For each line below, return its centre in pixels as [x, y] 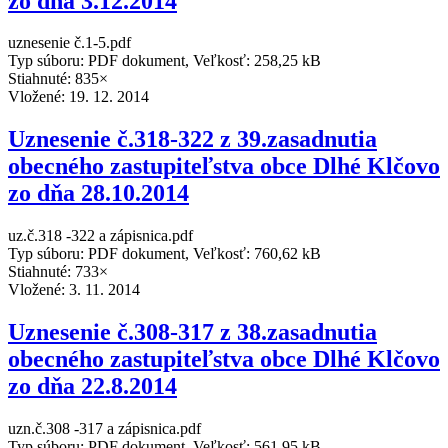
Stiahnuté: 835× [58, 79]
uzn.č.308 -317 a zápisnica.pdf [104, 429]
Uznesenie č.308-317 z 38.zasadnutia [192, 332]
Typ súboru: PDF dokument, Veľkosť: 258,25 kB [164, 61]
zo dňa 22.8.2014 [92, 386]
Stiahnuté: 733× [58, 272]
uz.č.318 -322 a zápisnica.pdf [100, 236]
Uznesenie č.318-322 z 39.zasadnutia [192, 139]
